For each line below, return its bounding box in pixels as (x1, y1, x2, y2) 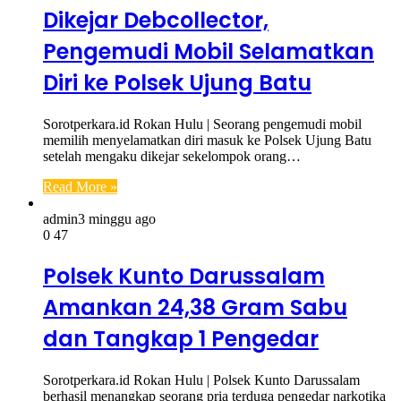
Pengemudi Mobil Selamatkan (43, 36, 374, 66)
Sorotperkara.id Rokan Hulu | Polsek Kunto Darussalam (43, 372, 360, 388)
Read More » (43, 178, 117, 194)
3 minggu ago (78, 210, 156, 226)
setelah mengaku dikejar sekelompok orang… (43, 148, 301, 164)
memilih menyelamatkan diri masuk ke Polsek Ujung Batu (43, 132, 371, 148)
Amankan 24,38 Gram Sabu (43, 293, 347, 323)
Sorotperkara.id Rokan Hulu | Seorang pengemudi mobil (43, 115, 362, 132)
